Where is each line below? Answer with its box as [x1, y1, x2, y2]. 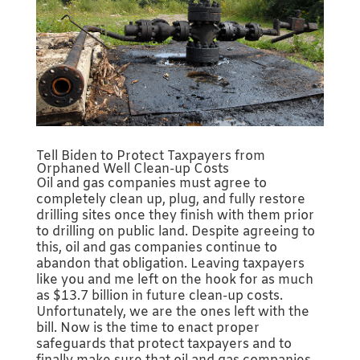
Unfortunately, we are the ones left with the [35, 304, 309, 321]
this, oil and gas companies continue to [35, 239, 277, 257]
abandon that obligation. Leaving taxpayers [35, 256, 305, 273]
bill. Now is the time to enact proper [35, 320, 260, 337]
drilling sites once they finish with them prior [35, 207, 314, 225]
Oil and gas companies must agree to [35, 175, 267, 193]
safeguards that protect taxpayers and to [35, 336, 292, 354]
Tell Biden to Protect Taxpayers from [35, 148, 265, 166]
